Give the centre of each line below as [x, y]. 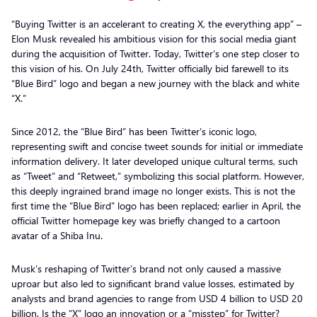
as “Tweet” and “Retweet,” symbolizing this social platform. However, [158, 175]
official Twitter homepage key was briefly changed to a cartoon [146, 220]
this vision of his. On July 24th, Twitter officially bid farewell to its [150, 68]
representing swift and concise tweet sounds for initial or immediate [157, 146]
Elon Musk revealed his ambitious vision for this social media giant [154, 38]
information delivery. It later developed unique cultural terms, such [155, 161]
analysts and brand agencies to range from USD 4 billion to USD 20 [157, 298]
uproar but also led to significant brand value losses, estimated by [153, 283]
